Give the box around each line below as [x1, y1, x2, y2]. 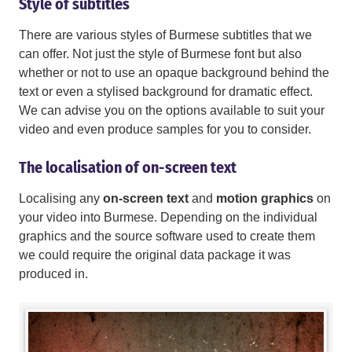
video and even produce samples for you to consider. [19, 123, 311, 137]
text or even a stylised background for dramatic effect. [19, 85, 313, 99]
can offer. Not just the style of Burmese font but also [19, 47, 302, 61]
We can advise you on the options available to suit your [19, 104, 324, 118]
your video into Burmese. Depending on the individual [19, 211, 317, 225]
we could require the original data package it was [19, 248, 291, 262]
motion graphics [216, 192, 317, 206]
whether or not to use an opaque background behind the [19, 66, 329, 80]
